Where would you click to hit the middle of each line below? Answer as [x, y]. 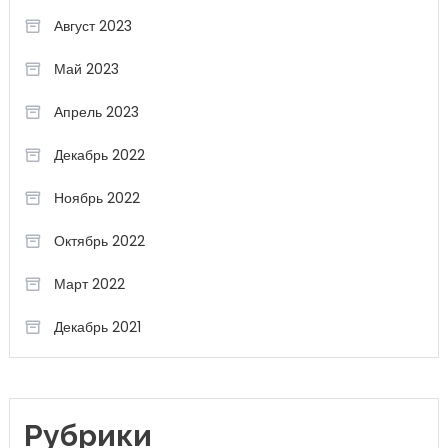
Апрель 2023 [96, 112]
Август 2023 [92, 26]
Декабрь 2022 [99, 155]
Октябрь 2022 [99, 241]
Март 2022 [89, 284]
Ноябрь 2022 [96, 198]
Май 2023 [86, 69]
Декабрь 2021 [97, 327]
